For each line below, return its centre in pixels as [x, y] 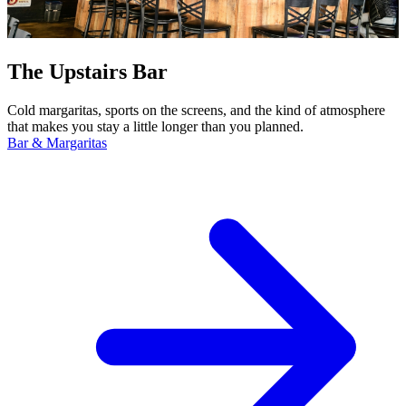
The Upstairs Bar [87, 71]
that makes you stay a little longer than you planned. [155, 126]
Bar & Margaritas [57, 142]
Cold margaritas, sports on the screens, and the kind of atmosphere [196, 110]
